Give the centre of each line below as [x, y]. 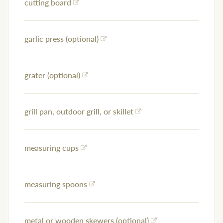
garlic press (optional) [61, 39]
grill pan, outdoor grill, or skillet [79, 111]
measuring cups [52, 148]
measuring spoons [56, 184]
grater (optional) [52, 75]
